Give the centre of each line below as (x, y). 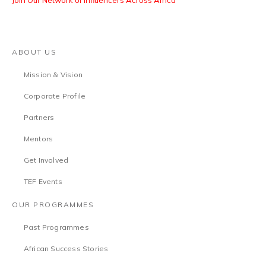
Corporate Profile (55, 96)
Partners (39, 118)
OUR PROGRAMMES (53, 205)
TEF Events (43, 182)
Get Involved (46, 160)
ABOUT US (34, 52)
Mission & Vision (53, 75)
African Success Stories (66, 249)
